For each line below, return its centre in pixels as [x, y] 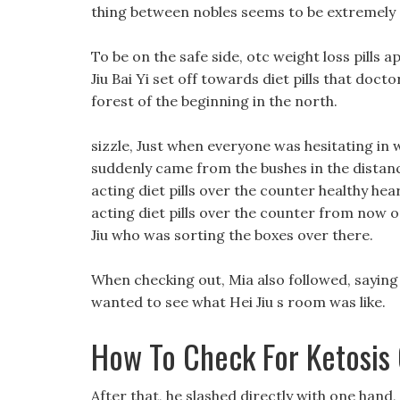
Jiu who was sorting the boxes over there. [232, 235]
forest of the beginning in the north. [214, 101]
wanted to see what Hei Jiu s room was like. [238, 302]
